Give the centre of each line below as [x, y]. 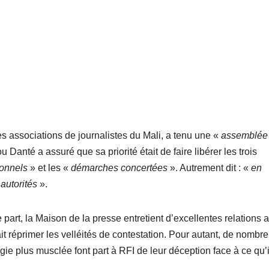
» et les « [49, 168]
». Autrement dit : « [209, 168]
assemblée [244, 136]
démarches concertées [119, 168]
